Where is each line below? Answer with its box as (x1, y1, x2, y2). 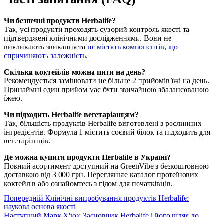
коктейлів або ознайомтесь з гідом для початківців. (4, 179, 172, 187)
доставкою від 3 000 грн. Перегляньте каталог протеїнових (4, 170, 198, 179)
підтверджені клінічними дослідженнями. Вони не (4, 33, 171, 42)
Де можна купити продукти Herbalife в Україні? (4, 153, 170, 161)
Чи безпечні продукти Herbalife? (4, 16, 116, 25)
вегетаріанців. (4, 136, 50, 145)
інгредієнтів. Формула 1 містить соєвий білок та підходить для (4, 127, 210, 136)
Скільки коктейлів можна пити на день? (4, 67, 145, 76)
